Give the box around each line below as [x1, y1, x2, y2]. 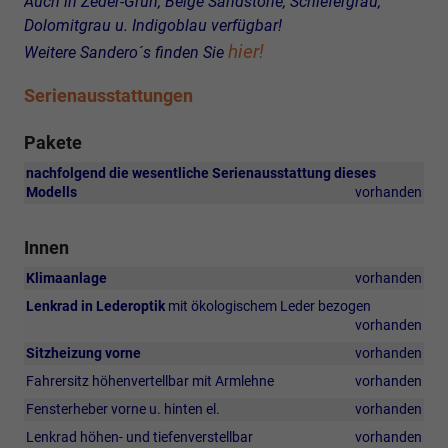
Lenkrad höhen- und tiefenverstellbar [26, 429, 253, 446]
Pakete [24, 132, 82, 154]
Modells [26, 184, 77, 201]
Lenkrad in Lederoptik [26, 298, 165, 315]
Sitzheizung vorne [26, 345, 141, 362]
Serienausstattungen [24, 85, 193, 107]
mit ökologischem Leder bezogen [165, 298, 371, 315]
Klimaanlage [26, 270, 107, 287]
